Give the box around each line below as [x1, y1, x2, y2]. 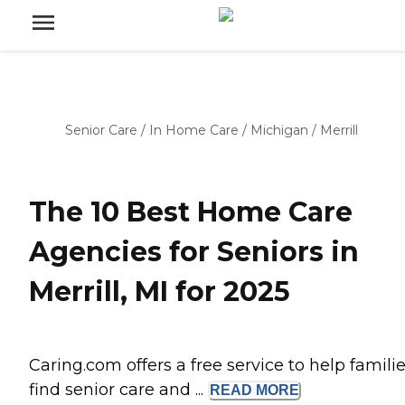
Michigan [250, 122, 308, 138]
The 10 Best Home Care [29, 195, 353, 230]
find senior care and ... [29, 380, 208, 400]
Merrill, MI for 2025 [29, 275, 290, 309]
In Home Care [149, 122, 239, 138]
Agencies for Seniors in [29, 235, 359, 269]
